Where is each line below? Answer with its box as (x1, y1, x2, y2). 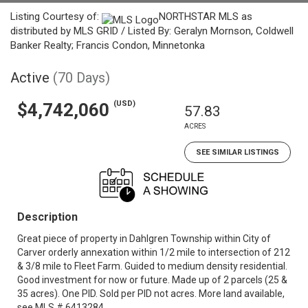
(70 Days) (53, 69, 110, 86)
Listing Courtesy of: (10, 10, 102, 23)
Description (17, 210, 78, 223)
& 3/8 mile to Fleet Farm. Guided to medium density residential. (17, 261, 287, 272)
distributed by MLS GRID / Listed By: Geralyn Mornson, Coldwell (10, 25, 294, 37)
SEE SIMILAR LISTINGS (196, 148, 279, 157)
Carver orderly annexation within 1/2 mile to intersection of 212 (17, 247, 290, 258)
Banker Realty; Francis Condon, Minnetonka (10, 39, 205, 52)
